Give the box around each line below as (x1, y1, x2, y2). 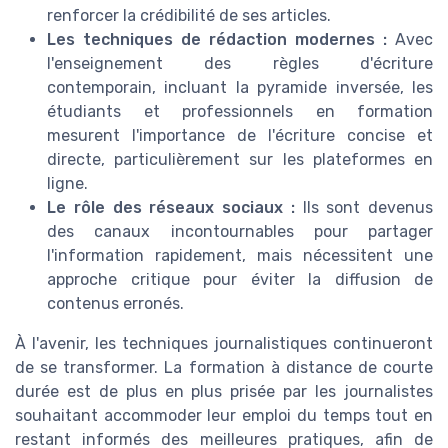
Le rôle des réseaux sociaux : (47, 198, 295, 218)
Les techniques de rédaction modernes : (47, 30, 387, 50)
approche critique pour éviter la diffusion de (47, 270, 433, 290)
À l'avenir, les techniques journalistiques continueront (15, 334, 433, 354)
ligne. (47, 174, 88, 194)
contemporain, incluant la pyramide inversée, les (47, 78, 433, 98)
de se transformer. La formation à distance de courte (15, 358, 433, 378)
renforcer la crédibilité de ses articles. (47, 6, 331, 26)
